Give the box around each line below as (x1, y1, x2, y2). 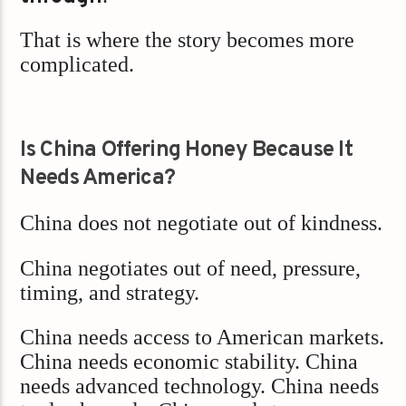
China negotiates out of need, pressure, (20, 256, 362, 280)
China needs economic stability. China (20, 349, 359, 373)
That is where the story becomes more (20, 28, 355, 53)
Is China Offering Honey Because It (20, 136, 353, 164)
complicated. (20, 53, 135, 77)
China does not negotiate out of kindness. (20, 211, 383, 236)
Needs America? (20, 164, 176, 192)
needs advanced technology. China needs (20, 373, 380, 398)
